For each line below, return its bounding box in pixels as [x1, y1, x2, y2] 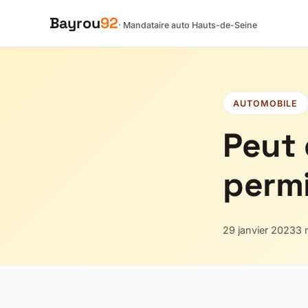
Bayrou [49, 14, 100, 33]
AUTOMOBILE [233, 98, 298, 109]
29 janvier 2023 [223, 223, 296, 236]
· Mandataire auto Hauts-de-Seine [118, 20, 257, 31]
